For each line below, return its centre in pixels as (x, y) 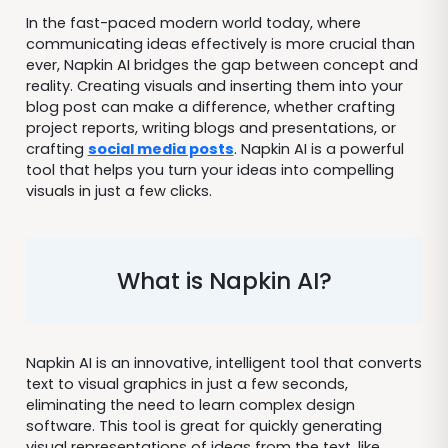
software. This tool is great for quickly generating (203, 425)
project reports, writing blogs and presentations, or (210, 128)
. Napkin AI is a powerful (318, 149)
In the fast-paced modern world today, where (193, 23)
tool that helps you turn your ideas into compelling (209, 170)
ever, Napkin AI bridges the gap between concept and (221, 65)
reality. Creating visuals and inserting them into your (214, 86)
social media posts (160, 149)
